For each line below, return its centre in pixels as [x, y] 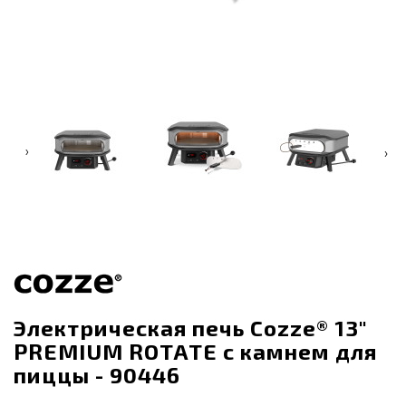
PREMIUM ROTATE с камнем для [195, 351]
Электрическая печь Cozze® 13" [191, 327]
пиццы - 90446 [97, 374]
